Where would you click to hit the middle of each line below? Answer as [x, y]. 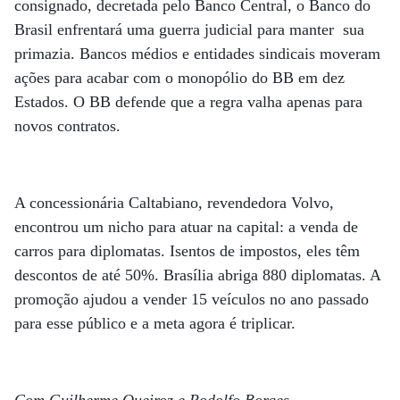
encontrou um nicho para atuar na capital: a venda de [186, 226]
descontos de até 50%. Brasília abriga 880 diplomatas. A [197, 275]
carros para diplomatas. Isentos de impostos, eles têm [187, 250]
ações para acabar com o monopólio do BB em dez [179, 77]
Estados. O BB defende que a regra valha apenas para [188, 101]
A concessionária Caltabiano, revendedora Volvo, [174, 202]
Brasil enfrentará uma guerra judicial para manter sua [189, 29]
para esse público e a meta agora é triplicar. [155, 323]
